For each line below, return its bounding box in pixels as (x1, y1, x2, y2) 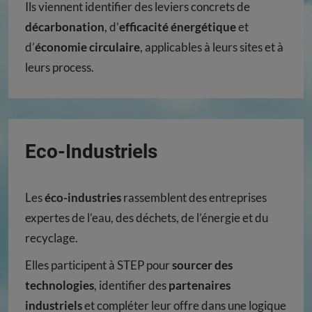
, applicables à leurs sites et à (140, 40, 283, 55)
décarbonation (25, 19, 104, 35)
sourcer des (172, 258, 233, 273)
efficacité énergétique (119, 19, 236, 35)
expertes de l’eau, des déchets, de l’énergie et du (25, 210, 268, 226)
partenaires (169, 278, 231, 293)
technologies (25, 278, 94, 293)
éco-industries (45, 190, 121, 205)
